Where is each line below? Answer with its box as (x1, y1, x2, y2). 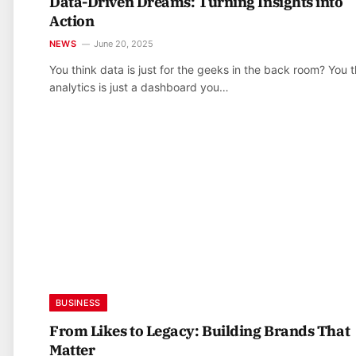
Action (49, 12, 95, 31)
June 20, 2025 (93, 38, 153, 50)
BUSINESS (56, 296, 101, 308)
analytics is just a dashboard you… (49, 80, 229, 95)
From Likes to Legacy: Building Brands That (49, 321, 350, 340)
